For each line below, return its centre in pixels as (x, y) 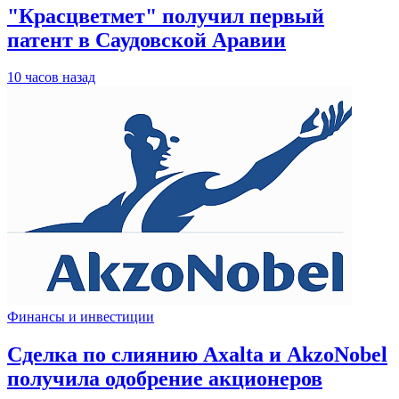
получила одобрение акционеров (165, 379)
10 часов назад (51, 77)
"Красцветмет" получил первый (166, 16)
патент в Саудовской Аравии (147, 40)
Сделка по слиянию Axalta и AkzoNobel (197, 355)
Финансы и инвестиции (81, 317)
